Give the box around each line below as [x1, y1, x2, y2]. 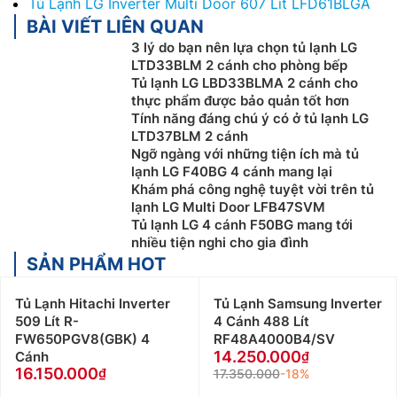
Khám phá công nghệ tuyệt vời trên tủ [131, 180, 374, 198]
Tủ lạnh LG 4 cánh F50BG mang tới [131, 215, 353, 233]
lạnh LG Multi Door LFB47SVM [131, 198, 325, 215]
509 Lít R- [15, 312, 79, 330]
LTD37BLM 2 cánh [131, 127, 248, 144]
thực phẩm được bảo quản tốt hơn [131, 91, 349, 109]
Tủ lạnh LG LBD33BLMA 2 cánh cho [131, 74, 358, 91]
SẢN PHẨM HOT [27, 253, 166, 275]
